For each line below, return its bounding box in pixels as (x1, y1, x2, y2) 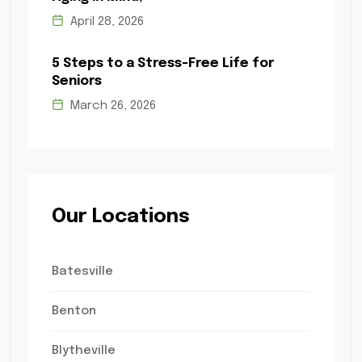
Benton (51, 305, 96, 318)
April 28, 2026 (66, 15, 144, 28)
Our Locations (51, 207, 190, 227)
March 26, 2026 (66, 99, 156, 112)
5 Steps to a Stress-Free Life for (51, 57, 274, 70)
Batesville (51, 265, 113, 278)
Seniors (51, 74, 102, 88)
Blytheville (51, 344, 116, 357)
